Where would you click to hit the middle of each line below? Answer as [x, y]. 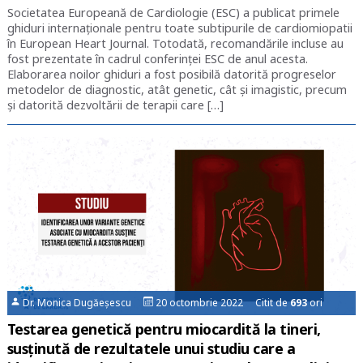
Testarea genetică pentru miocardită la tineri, [164, 329]
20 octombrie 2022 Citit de [222, 302]
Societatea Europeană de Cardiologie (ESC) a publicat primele [173, 12]
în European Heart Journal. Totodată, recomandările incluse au [175, 43]
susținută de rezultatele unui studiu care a [151, 348]
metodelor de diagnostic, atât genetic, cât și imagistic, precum [177, 89]
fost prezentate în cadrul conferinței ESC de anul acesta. [157, 58]
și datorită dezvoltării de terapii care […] [115, 105]
